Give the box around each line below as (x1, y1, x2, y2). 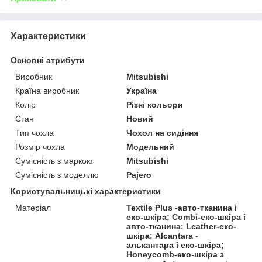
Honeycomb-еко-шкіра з (126, 249, 225, 259)
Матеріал (15, 202, 51, 212)
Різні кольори (126, 99, 184, 109)
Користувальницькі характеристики (11, 186, 161, 196)
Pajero (126, 170, 152, 180)
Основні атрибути (11, 55, 85, 65)
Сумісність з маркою (15, 156, 93, 166)
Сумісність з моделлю (15, 170, 99, 180)
